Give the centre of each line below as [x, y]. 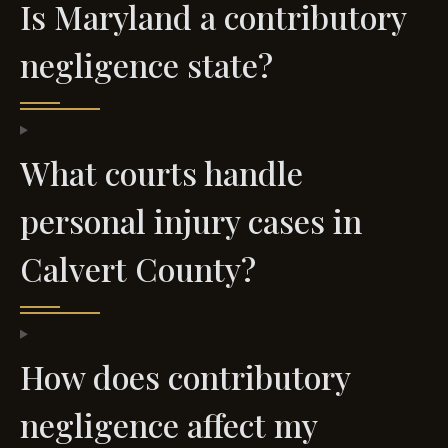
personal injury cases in [191, 220]
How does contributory [185, 376]
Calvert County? [138, 268]
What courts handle [161, 172]
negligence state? [146, 64]
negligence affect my [168, 424]
